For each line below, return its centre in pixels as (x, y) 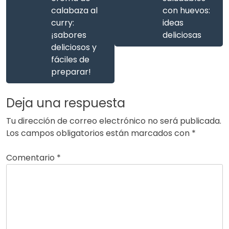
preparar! (71, 72)
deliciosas (182, 35)
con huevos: (186, 11)
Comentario (31, 158)
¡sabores (69, 35)
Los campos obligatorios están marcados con (99, 133)
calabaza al (74, 11)
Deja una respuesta (66, 103)
